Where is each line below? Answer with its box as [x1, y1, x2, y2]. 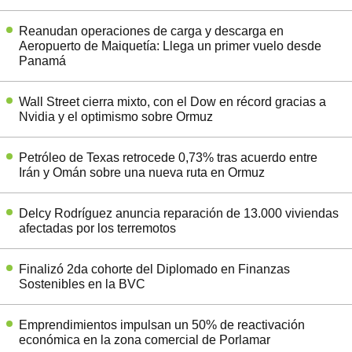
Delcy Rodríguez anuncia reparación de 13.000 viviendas [19, 206, 339, 220]
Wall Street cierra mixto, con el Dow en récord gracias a [19, 94, 326, 108]
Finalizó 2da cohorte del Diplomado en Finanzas [19, 262, 290, 276]
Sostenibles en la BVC [19, 277, 145, 291]
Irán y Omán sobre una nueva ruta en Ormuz [19, 165, 265, 179]
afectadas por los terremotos [19, 221, 176, 235]
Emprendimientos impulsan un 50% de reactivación [19, 317, 305, 332]
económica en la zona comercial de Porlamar [19, 332, 270, 346]
